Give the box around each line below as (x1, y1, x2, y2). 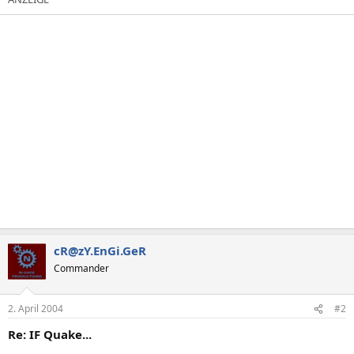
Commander (54, 261, 109, 275)
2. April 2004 (8, 302, 63, 315)
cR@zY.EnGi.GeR (54, 242, 146, 258)
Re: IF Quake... (8, 326, 92, 342)
